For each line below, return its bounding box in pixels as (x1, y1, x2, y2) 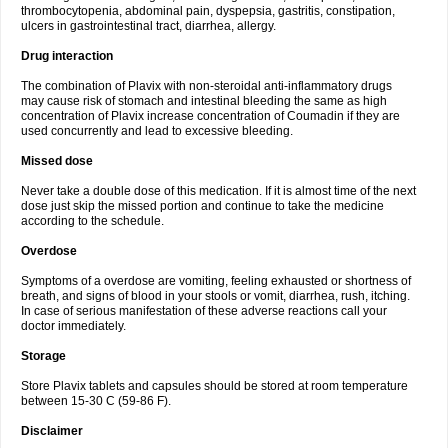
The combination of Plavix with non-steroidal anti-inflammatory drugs (21, 79, 392, 93)
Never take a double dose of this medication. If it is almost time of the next (21, 184, 416, 198)
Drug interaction (21, 49, 113, 63)
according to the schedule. (21, 214, 164, 228)
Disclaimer (21, 424, 83, 438)
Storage (21, 349, 66, 363)
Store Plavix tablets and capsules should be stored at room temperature (21, 379, 408, 393)
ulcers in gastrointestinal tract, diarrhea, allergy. (21, 19, 276, 33)
